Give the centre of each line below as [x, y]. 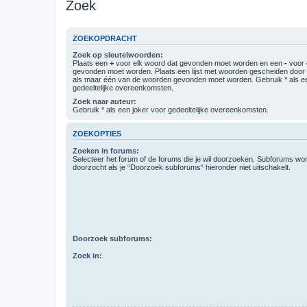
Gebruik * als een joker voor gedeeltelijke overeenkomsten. [171, 110]
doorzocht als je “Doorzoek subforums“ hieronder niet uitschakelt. [182, 167]
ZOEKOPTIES [97, 134]
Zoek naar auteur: [105, 101]
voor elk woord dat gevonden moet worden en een [199, 63]
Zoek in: [87, 255]
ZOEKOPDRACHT [105, 38]
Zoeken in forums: [106, 150]
